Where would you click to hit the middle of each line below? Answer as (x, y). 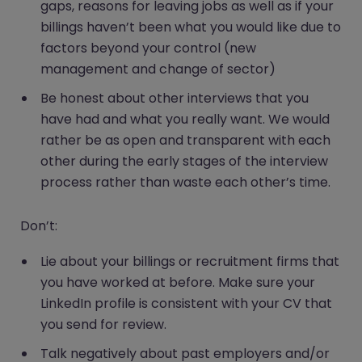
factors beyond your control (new (148, 48)
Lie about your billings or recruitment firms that (190, 262)
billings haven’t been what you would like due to (191, 27)
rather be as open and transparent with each (185, 141)
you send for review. (103, 325)
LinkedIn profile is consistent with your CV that (186, 304)
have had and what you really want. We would (185, 120)
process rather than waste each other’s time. (187, 183)
